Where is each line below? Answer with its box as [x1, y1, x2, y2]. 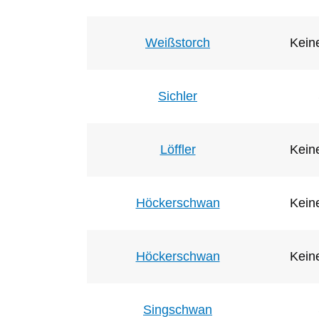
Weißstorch [145, 35, 210, 50]
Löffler [159, 142, 196, 157]
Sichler [158, 88, 197, 103]
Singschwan [143, 302, 212, 317]
